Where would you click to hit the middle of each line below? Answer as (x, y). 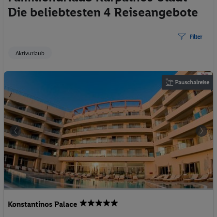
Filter (196, 37)
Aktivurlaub (30, 54)
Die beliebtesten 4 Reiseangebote (103, 12)
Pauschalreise (191, 83)
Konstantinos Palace (43, 204)
